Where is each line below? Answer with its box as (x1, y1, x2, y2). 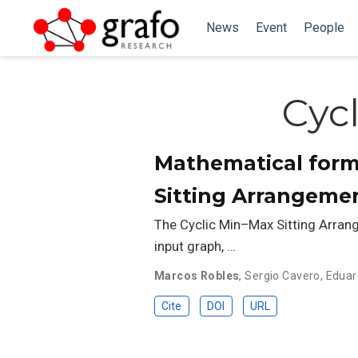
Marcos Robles (154, 268, 240, 282)
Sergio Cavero (245, 268, 320, 282)
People (303, 20, 344, 35)
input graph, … (154, 237, 236, 254)
